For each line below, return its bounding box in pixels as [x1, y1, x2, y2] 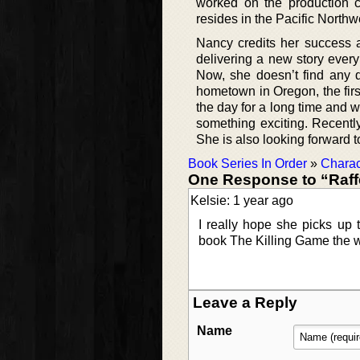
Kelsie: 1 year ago [190, 194, 293, 208]
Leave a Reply [193, 294, 297, 312]
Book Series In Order [188, 157, 307, 171]
